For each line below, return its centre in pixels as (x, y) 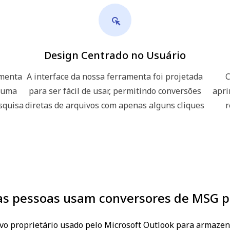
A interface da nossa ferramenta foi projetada (115, 76)
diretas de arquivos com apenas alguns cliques (115, 105)
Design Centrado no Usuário (115, 55)
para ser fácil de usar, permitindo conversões (115, 91)
